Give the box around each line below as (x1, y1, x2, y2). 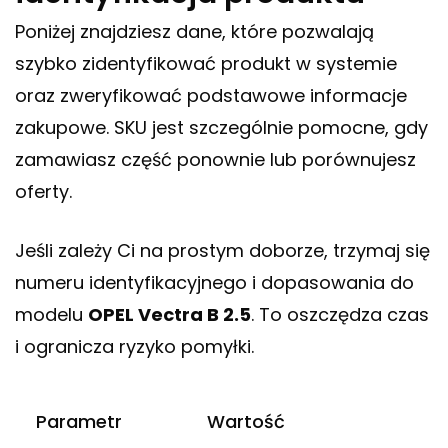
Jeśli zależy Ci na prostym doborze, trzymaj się (15, 238, 430, 264)
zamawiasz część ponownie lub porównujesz (15, 147, 416, 173)
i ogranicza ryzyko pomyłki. (15, 334, 254, 360)
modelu (15, 302, 88, 328)
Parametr (36, 409, 122, 435)
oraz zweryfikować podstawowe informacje (15, 83, 407, 109)
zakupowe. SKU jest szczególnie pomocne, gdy (15, 115, 428, 141)
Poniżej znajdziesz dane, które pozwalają (15, 19, 374, 45)
